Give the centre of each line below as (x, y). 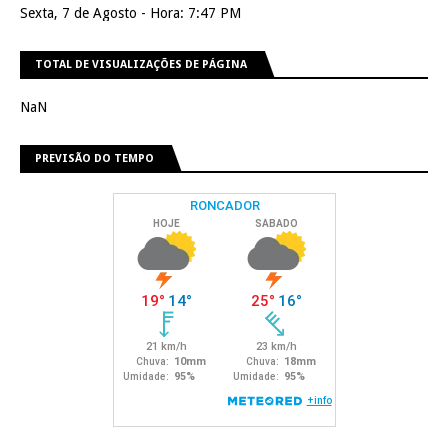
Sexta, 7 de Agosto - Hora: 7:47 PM (130, 13)
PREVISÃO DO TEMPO (94, 159)
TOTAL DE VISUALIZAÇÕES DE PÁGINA (141, 65)
